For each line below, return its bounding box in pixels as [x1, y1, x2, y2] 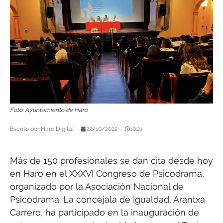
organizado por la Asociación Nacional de [10, 181, 184, 192]
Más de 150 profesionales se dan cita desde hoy [10, 155, 213, 166]
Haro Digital [39, 125, 74, 132]
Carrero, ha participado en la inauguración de [10, 207, 199, 218]
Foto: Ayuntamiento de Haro [10, 106, 88, 113]
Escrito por [10, 125, 39, 132]
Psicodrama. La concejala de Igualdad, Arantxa [10, 194, 205, 205]
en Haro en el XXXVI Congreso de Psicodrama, [10, 168, 204, 179]
